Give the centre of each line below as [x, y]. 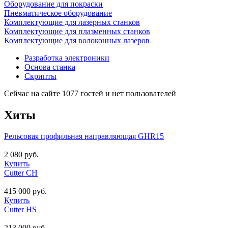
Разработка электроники [67, 58]
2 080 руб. [21, 155]
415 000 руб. [25, 191]
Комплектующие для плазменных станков [77, 31]
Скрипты [40, 76]
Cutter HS [20, 210]
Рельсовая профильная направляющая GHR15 [84, 136]
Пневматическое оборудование [58, 13]
